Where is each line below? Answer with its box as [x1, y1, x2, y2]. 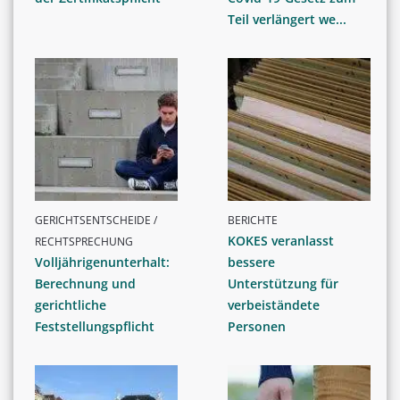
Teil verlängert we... [228, 10, 346, 28]
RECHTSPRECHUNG [35, 233, 133, 249]
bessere [228, 253, 275, 271]
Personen [228, 317, 286, 335]
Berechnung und [35, 274, 136, 292]
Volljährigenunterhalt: [35, 253, 170, 271]
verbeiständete [228, 296, 320, 313]
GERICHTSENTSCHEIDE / [35, 212, 157, 228]
